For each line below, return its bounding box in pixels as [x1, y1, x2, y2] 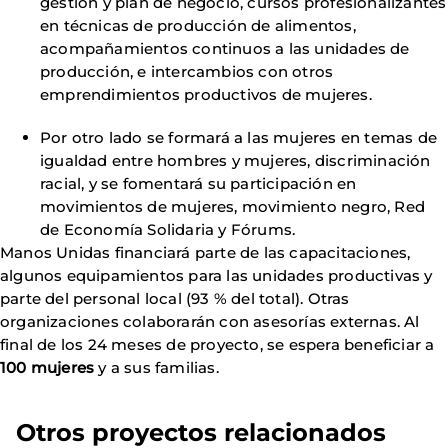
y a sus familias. [94, 358, 219, 377]
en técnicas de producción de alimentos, [40, 16, 356, 35]
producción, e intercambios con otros [40, 62, 334, 81]
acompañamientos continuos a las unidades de [40, 39, 410, 58]
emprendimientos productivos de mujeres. [40, 85, 372, 104]
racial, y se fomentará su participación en [40, 174, 357, 193]
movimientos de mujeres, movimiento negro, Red [40, 197, 426, 216]
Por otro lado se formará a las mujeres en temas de [40, 128, 438, 147]
